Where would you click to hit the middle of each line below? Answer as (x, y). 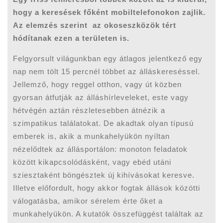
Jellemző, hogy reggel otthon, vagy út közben (98, 84)
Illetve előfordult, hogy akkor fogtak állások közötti (107, 188)
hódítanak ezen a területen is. (71, 38)
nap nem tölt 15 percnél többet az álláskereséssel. (107, 71)
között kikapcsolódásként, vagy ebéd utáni (92, 162)
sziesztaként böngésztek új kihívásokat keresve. (104, 175)
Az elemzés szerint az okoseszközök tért (95, 25)
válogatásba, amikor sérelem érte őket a (88, 201)
